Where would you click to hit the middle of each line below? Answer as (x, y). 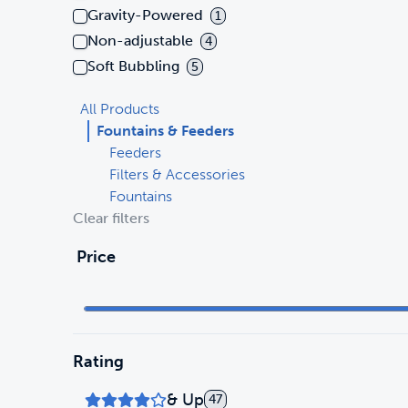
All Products (120, 109)
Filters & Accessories (177, 174)
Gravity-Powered (145, 15)
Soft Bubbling (133, 66)
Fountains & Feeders (165, 131)
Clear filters (111, 218)
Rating (98, 362)
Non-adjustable (140, 41)
